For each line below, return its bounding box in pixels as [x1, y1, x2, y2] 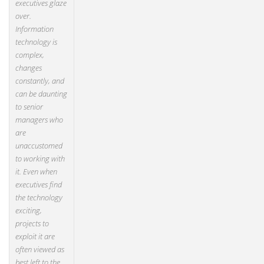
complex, [15, 49, 44, 60]
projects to [15, 218, 49, 229]
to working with [15, 153, 65, 164]
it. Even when [15, 166, 57, 177]
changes [15, 62, 42, 73]
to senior [15, 101, 43, 112]
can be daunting [15, 88, 67, 99]
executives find [15, 179, 62, 190]
